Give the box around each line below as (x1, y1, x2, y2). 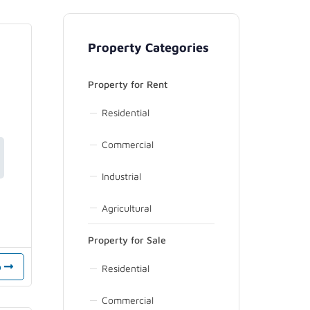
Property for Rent (88, 78, 167, 91)
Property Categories (88, 40, 209, 55)
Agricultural (102, 201, 152, 214)
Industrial (102, 170, 141, 182)
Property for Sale (88, 234, 166, 246)
